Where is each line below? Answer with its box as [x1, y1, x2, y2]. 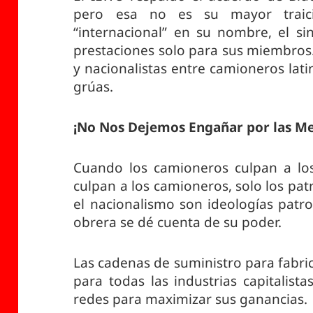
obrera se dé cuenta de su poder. [73, 212, 282, 231]
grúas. [73, 77, 114, 96]
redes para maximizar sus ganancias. [73, 289, 308, 308]
